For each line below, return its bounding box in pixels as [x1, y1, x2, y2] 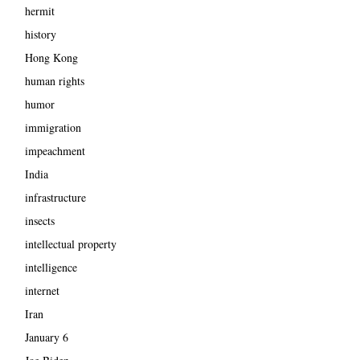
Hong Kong [24, 49, 78, 65]
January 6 [24, 329, 68, 345]
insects [24, 212, 55, 228]
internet [24, 282, 59, 298]
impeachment [24, 142, 85, 158]
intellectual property [24, 235, 117, 252]
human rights [24, 72, 84, 88]
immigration [24, 119, 81, 135]
